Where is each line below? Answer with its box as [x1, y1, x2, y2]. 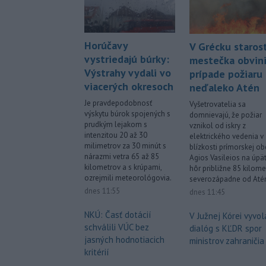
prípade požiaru [189, 67, 262, 81]
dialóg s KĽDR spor [189, 223, 262, 235]
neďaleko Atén [189, 81, 259, 95]
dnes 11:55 [84, 186, 120, 197]
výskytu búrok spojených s [84, 109, 170, 119]
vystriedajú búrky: [84, 52, 169, 66]
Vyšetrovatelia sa [189, 99, 246, 110]
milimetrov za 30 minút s [84, 141, 166, 151]
